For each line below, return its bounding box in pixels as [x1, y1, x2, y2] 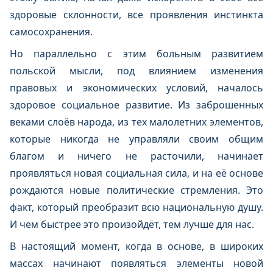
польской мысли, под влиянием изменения [10, 64, 263, 77]
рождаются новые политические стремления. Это [10, 183, 263, 197]
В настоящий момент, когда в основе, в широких [10, 239, 263, 253]
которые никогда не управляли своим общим [10, 132, 263, 146]
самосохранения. [10, 25, 93, 38]
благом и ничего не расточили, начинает [10, 149, 263, 163]
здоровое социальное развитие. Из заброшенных [10, 98, 263, 112]
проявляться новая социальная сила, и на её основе [10, 166, 263, 180]
